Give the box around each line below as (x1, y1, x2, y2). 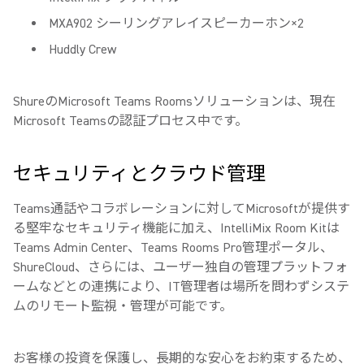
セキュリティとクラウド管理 (13, 162, 266, 187)
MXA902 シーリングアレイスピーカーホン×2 (49, 15, 304, 32)
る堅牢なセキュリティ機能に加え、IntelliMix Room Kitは (13, 220, 340, 236)
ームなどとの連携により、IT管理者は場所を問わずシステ (13, 279, 349, 295)
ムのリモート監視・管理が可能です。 (13, 298, 232, 314)
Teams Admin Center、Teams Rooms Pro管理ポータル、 (13, 240, 333, 256)
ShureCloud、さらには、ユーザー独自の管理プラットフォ (13, 259, 348, 275)
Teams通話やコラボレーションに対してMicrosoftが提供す (13, 201, 350, 217)
